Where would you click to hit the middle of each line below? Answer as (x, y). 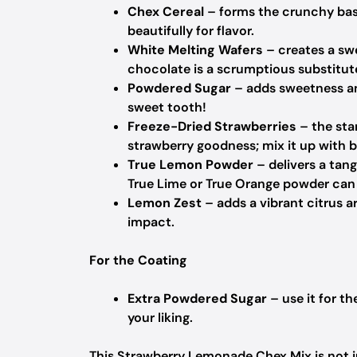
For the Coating (138, 260)
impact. (151, 222)
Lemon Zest (165, 203)
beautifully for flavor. (191, 31)
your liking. (160, 318)
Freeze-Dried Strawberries (212, 126)
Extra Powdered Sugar (197, 298)
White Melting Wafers (195, 50)
